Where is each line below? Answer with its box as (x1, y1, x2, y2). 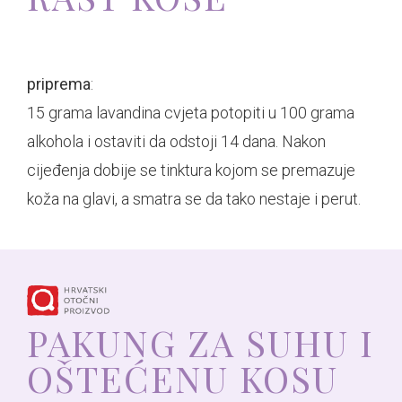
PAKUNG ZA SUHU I (27, 319, 374, 366)
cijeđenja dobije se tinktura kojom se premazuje (27, 161, 355, 179)
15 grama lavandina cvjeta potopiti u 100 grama (27, 103, 354, 122)
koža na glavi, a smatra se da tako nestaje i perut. (27, 189, 361, 208)
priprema (27, 74, 91, 93)
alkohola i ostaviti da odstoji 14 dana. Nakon (27, 132, 326, 151)
